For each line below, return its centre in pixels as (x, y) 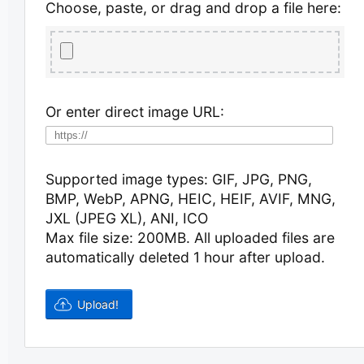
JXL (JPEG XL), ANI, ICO (126, 219)
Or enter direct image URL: (134, 111)
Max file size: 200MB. (119, 238)
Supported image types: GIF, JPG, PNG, (178, 180)
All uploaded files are (264, 238)
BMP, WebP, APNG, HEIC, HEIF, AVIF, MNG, (190, 199)
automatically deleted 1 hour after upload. (185, 258)
